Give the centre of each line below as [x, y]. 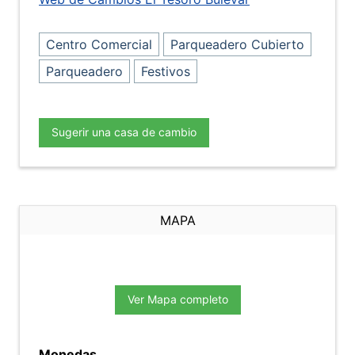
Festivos [166, 71]
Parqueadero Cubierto [237, 44]
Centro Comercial [99, 44]
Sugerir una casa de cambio [124, 132]
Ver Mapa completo [177, 299]
